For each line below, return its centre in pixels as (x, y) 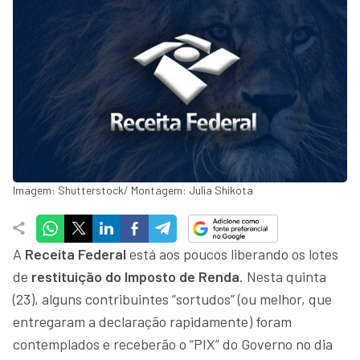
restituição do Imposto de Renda (134, 276)
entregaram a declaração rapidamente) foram (152, 321)
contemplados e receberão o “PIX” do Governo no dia (173, 344)
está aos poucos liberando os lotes (232, 254)
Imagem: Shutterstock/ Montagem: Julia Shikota (133, 190)
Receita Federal (76, 254)
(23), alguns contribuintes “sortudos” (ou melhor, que (172, 299)
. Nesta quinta (283, 276)
